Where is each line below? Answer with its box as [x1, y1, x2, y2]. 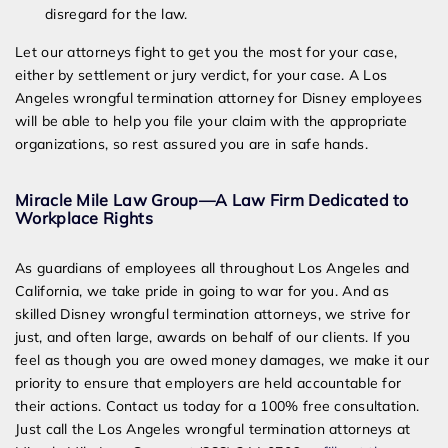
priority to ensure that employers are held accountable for [15, 374, 402, 393]
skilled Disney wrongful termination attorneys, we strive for [15, 305, 410, 324]
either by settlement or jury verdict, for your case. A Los [15, 66, 388, 85]
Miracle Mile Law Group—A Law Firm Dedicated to [15, 190, 409, 211]
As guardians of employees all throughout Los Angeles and [15, 259, 410, 278]
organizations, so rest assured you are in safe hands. [15, 135, 368, 154]
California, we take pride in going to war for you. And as [15, 282, 390, 301]
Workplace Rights [15, 208, 153, 229]
